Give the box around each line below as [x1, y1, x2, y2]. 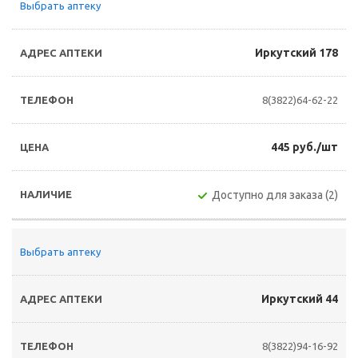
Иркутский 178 [255, 46, 338, 59]
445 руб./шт [271, 141, 338, 153]
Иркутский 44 [261, 292, 338, 305]
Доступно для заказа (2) [212, 189, 338, 201]
